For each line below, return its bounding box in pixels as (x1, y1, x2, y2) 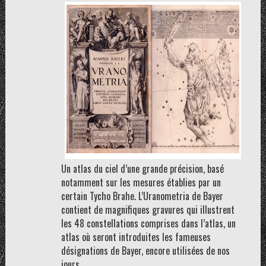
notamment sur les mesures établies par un (61, 175, 221, 189)
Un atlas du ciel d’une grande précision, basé (61, 161, 224, 176)
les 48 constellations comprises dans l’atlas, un (61, 216, 236, 230)
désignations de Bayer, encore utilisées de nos (61, 243, 230, 258)
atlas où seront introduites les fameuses (61, 230, 211, 244)
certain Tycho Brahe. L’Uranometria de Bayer (61, 189, 223, 203)
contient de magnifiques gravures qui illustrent (61, 202, 235, 217)
